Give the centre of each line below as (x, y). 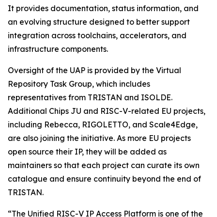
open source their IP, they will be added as (87, 152)
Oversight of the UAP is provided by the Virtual (94, 70)
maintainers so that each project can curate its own (104, 165)
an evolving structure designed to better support (99, 22)
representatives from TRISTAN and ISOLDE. (90, 97)
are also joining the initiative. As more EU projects (99, 138)
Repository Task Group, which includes (79, 84)
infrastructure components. (58, 49)
